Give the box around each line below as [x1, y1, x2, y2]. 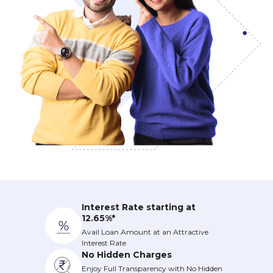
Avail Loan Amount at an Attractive [82, 227, 208, 237]
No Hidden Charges [82, 249, 172, 260]
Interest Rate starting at [82, 202, 196, 213]
